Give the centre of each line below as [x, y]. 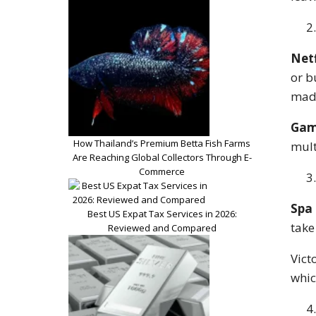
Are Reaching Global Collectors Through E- [162, 157]
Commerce [162, 171]
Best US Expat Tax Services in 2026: [162, 213]
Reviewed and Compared [162, 227]
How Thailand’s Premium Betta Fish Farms [162, 143]
